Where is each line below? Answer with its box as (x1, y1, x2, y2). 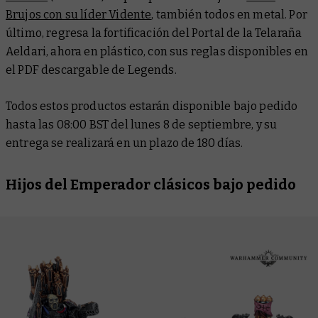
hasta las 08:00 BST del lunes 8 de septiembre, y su (6, 117, 278, 131)
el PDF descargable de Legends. (6, 62, 177, 77)
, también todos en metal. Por (151, 7, 307, 21)
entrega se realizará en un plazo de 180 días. (6, 136, 243, 150)
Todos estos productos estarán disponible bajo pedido (6, 99, 298, 113)
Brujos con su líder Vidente (6, 7, 152, 21)
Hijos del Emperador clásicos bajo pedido (6, 175, 296, 193)
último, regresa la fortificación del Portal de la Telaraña (6, 26, 302, 40)
